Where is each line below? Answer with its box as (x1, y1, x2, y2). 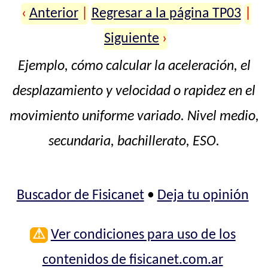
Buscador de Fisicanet (16, 188, 144, 203)
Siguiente (104, 32, 160, 47)
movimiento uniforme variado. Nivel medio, (9, 109, 259, 124)
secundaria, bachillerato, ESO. (48, 135, 220, 150)
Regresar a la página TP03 (91, 7, 241, 22)
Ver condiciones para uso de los (50, 228, 236, 243)
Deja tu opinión (157, 188, 249, 203)
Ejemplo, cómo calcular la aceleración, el (17, 59, 251, 74)
